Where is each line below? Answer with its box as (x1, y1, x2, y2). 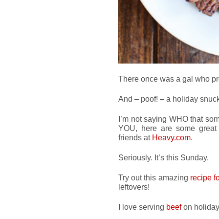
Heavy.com (152, 133, 191, 142)
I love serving (118, 202, 166, 211)
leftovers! (118, 182, 150, 191)
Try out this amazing (118, 173, 190, 182)
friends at (118, 133, 152, 142)
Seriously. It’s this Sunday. (118, 153, 209, 162)
